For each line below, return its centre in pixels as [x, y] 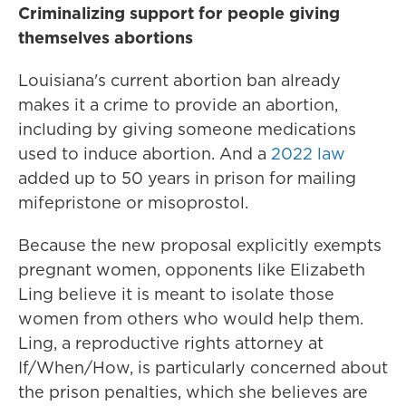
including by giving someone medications [187, 129]
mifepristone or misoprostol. [133, 203]
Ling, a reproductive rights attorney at [171, 343]
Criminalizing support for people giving [179, 13]
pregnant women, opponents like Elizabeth [192, 270]
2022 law [308, 154]
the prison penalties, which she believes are [193, 392]
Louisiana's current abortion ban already [179, 80]
